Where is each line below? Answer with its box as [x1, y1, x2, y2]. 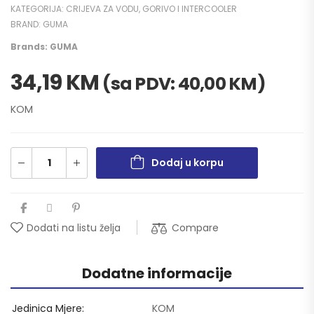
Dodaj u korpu [151, 155, 224, 170]
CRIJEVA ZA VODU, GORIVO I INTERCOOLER [66, 2, 237, 15]
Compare [172, 220, 219, 235]
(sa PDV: [102, 71, 178, 96]
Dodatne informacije [82, 263, 232, 283]
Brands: [11, 40, 50, 53]
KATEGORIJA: [11, 2, 66, 15]
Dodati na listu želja [27, 220, 121, 235]
